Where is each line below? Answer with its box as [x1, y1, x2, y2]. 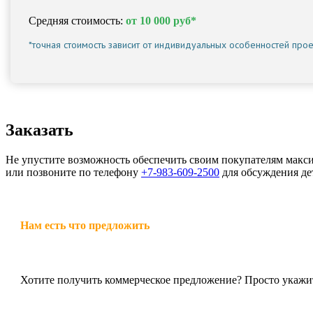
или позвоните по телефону [6, 166, 141, 178]
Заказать [6, 120, 73, 139]
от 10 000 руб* [126, 14, 197, 27]
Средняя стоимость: [29, 14, 126, 27]
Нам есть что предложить [20, 219, 150, 231]
